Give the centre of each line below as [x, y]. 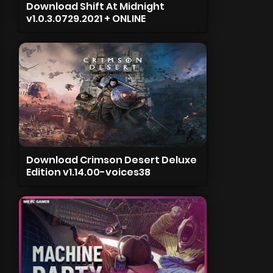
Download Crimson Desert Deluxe [111, 160]
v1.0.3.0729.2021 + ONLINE [86, 19]
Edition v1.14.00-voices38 [88, 172]
